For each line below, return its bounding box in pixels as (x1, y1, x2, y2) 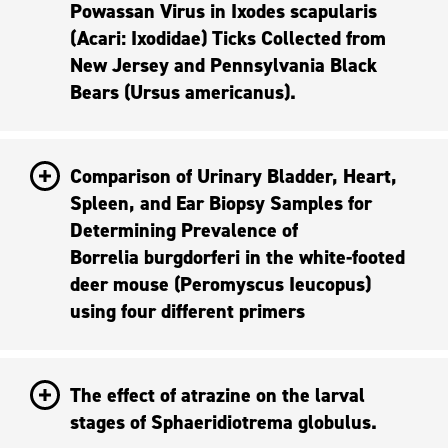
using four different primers (70, 297, 305, 324)
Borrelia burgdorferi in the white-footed (70, 243, 405, 270)
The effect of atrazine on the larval (70, 381, 365, 408)
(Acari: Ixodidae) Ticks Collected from (70, 24, 212, 51)
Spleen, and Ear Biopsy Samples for (70, 189, 372, 216)
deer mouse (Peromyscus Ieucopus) (70, 270, 371, 297)
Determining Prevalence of (70, 216, 181, 243)
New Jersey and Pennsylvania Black (70, 51, 377, 78)
